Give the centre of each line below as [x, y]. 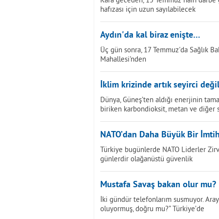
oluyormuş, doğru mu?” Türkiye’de [152, 208]
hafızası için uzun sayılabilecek [148, 9]
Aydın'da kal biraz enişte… [150, 35]
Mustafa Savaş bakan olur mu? [158, 185]
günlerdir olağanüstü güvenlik [146, 159]
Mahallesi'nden [123, 59]
